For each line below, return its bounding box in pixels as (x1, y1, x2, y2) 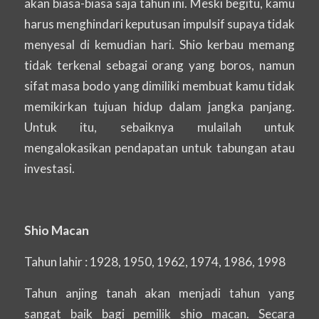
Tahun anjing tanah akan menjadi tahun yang (23, 285, 296, 300)
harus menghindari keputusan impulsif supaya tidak (23, 16, 296, 31)
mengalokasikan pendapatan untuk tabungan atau (23, 140, 296, 155)
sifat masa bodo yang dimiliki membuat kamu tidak (23, 78, 296, 93)
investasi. (23, 160, 75, 176)
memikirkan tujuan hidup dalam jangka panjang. (23, 98, 296, 114)
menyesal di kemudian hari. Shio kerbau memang (23, 36, 296, 52)
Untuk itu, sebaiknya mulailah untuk (23, 119, 296, 135)
